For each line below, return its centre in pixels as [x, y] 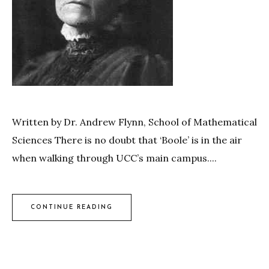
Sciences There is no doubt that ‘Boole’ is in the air [127, 140]
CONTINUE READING [72, 207]
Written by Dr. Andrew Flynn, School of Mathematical [134, 122]
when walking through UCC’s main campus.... [114, 158]
